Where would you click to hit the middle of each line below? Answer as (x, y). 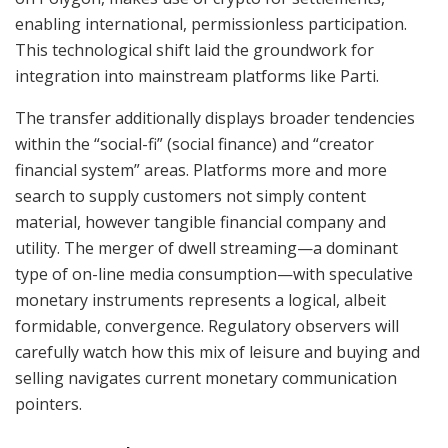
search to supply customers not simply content (190, 196)
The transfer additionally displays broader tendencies (215, 118)
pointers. (48, 404)
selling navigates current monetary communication (206, 378)
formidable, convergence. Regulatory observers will (207, 326)
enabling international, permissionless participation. (211, 24)
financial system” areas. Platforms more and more (201, 170)
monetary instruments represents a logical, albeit (200, 300)
